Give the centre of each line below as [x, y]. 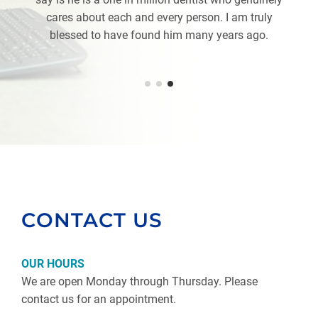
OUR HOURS [53, 264]
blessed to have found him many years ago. [159, 35]
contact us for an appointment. [99, 299]
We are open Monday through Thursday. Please [139, 281]
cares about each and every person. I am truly [159, 17]
